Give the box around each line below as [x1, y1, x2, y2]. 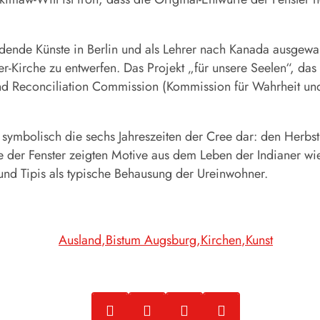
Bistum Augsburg [106, 231, 196, 250]
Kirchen [201, 231, 241, 250]
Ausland [59, 231, 101, 250]
